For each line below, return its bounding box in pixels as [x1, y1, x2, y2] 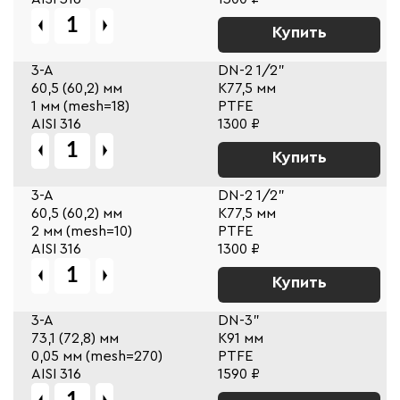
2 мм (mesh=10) [31, 223, 132, 238]
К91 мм [218, 330, 263, 346]
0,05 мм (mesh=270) [31, 348, 162, 363]
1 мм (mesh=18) [31, 98, 129, 113]
